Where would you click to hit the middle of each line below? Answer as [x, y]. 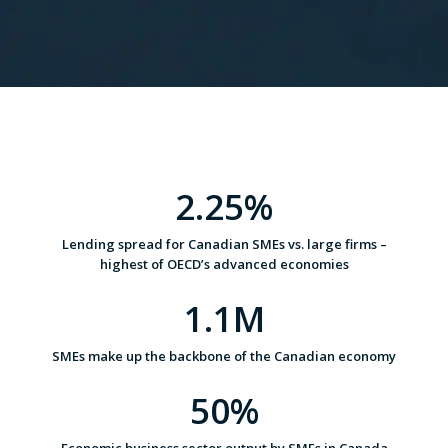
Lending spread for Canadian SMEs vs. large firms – [224, 244]
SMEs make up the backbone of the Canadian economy [224, 356]
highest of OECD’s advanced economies [224, 264]
